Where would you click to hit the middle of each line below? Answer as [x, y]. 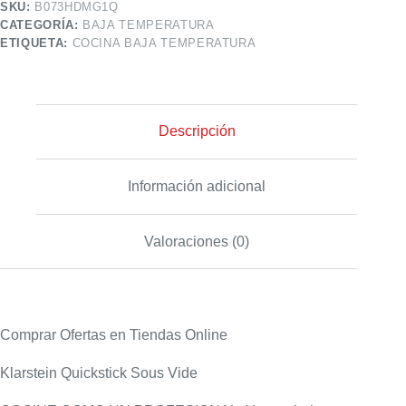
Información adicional [197, 186]
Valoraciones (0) [197, 241]
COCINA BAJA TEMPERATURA [164, 43]
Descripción [197, 131]
